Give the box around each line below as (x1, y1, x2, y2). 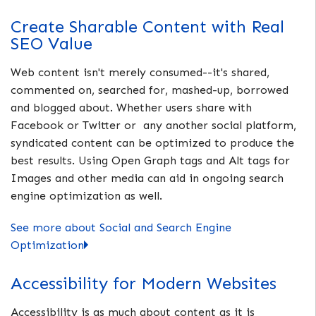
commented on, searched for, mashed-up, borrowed (11, 83, 288, 97)
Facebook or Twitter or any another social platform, (11, 118, 296, 132)
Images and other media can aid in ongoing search (11, 171, 284, 185)
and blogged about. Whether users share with (11, 100, 252, 114)
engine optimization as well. (11, 188, 162, 202)
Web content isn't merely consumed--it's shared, (11, 65, 269, 79)
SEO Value (11, 32, 92, 54)
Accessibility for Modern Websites (11, 272, 276, 293)
